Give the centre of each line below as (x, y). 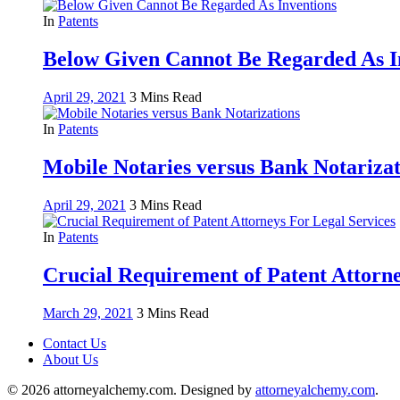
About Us (71, 359)
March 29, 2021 (88, 312)
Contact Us (75, 343)
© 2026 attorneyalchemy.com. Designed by (131, 389)
